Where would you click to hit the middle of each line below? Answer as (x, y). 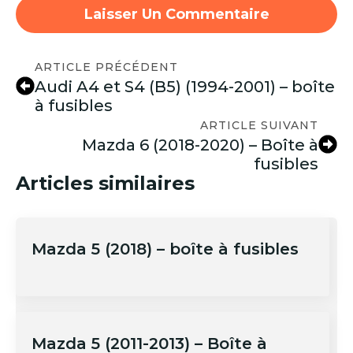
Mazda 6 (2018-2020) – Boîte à (200, 145)
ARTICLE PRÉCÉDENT (106, 67)
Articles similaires (105, 183)
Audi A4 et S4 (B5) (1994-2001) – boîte (185, 86)
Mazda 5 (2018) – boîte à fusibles (165, 249)
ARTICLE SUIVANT (259, 125)
